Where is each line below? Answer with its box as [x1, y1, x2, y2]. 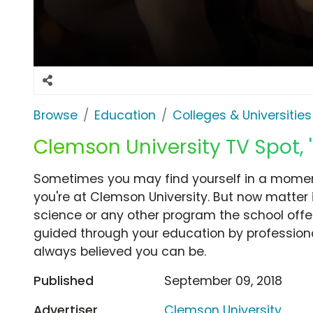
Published [34, 272, 94, 289]
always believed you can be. [34, 242, 206, 260]
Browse [34, 106, 78, 124]
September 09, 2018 [164, 272, 283, 289]
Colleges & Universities [173, 106, 312, 124]
